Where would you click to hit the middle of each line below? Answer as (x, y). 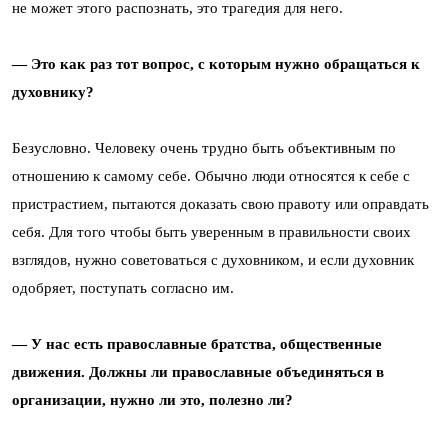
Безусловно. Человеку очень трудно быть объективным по (204, 147)
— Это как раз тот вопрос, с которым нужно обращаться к (216, 63)
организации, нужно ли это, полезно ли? (152, 399)
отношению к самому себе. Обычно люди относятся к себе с (211, 175)
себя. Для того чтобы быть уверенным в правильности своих (211, 231)
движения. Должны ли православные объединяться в (198, 371)
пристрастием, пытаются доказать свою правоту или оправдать (220, 203)
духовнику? (53, 91)
